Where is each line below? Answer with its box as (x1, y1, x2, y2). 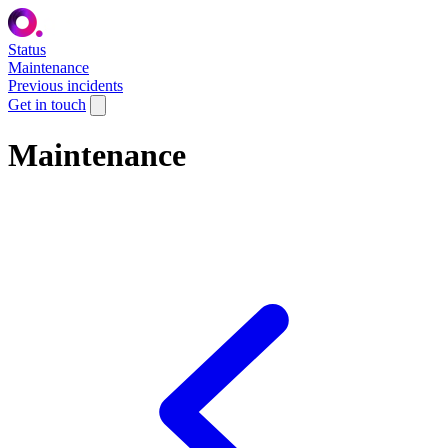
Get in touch (8, 96, 86, 113)
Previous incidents (8, 77, 123, 94)
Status (8, 41, 46, 58)
